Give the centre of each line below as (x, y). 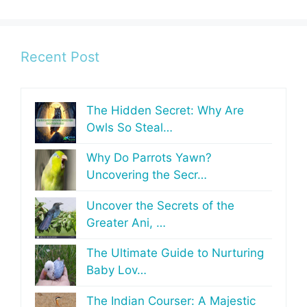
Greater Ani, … (126, 222)
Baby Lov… (116, 270)
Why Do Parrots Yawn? (149, 158)
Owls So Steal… (130, 127)
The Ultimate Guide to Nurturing (175, 253)
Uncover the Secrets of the (160, 205)
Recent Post (60, 57)
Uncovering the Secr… (147, 175)
